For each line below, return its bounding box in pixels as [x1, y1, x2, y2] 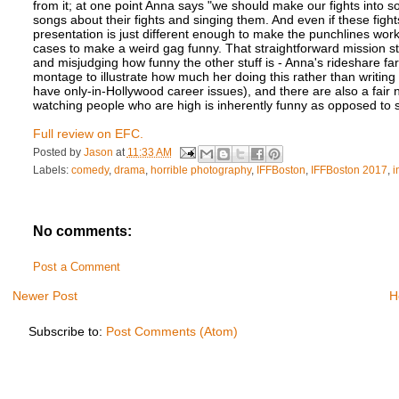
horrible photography [150, 165, 251, 176]
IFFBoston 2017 [310, 165, 387, 176]
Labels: [32, 165, 71, 176]
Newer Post [12, 288, 78, 303]
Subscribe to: [28, 324, 106, 339]
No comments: [32, 223, 132, 239]
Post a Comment [32, 260, 120, 273]
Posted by [32, 146, 84, 158]
